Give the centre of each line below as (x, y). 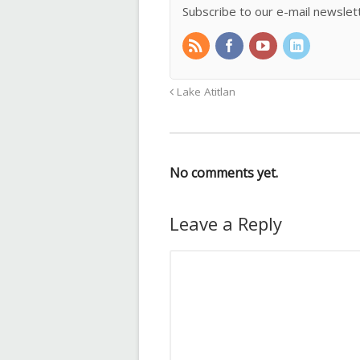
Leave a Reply (225, 223)
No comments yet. (223, 172)
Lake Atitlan (204, 91)
